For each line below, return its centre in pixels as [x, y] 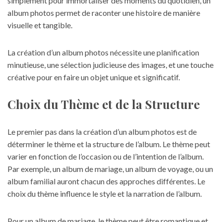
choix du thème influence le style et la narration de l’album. [105, 194]
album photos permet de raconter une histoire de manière [104, 13]
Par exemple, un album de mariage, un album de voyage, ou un [110, 169]
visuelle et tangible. [40, 25]
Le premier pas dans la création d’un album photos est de [102, 132]
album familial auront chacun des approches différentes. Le [106, 181]
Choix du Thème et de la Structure [104, 104]
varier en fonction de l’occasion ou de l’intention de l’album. [106, 156]
